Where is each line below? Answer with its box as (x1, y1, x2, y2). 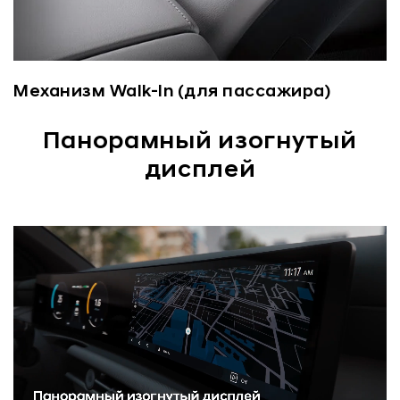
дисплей (144, 159, 256, 184)
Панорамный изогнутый (43, 130, 357, 155)
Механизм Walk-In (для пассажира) (13, 84, 330, 102)
